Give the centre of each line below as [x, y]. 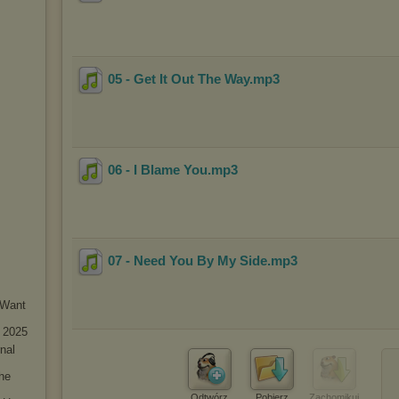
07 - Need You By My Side [187, 261]
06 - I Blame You [158, 170]
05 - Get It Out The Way [179, 79]
